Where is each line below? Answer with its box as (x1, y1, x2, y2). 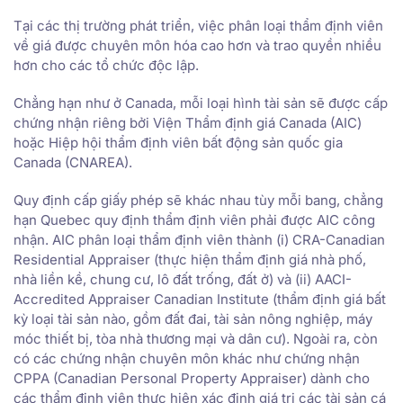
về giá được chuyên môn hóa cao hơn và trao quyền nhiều (13, 36, 381, 54)
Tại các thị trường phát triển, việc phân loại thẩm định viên (13, 16, 383, 34)
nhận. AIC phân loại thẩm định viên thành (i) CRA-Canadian (13, 230, 385, 248)
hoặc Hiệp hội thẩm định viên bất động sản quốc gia (13, 133, 343, 151)
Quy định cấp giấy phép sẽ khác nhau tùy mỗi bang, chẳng (13, 191, 383, 209)
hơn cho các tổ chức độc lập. (13, 56, 199, 74)
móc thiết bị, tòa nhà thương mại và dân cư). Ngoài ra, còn (13, 329, 378, 347)
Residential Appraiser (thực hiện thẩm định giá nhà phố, (13, 250, 366, 268)
